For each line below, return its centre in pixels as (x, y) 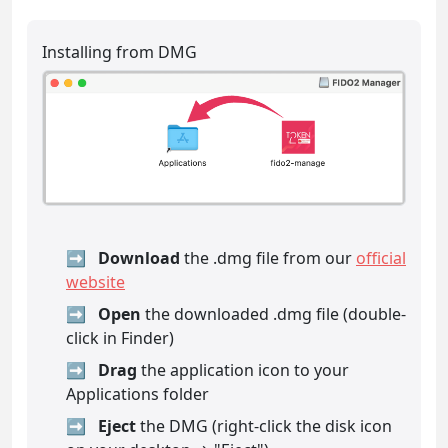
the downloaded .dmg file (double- (273, 314)
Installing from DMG (119, 51)
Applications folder (137, 394)
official (381, 258)
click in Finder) (120, 338)
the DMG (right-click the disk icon (264, 426)
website (95, 282)
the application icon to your (243, 370)
